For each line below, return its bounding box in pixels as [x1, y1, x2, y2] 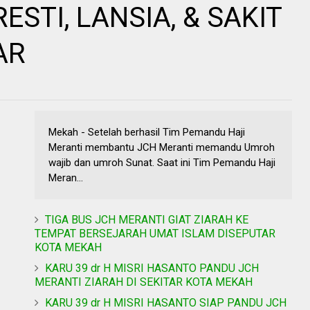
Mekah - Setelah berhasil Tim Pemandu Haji [48, 126, 245, 139]
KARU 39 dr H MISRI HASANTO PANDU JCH [45, 262, 259, 275]
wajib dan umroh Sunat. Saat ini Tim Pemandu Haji [48, 156, 275, 170]
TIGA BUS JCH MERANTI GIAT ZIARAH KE [45, 213, 248, 227]
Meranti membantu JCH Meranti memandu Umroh [48, 141, 275, 154]
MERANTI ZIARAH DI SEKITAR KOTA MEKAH [35, 275, 253, 289]
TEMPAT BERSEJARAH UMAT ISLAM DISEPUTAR [35, 227, 275, 241]
